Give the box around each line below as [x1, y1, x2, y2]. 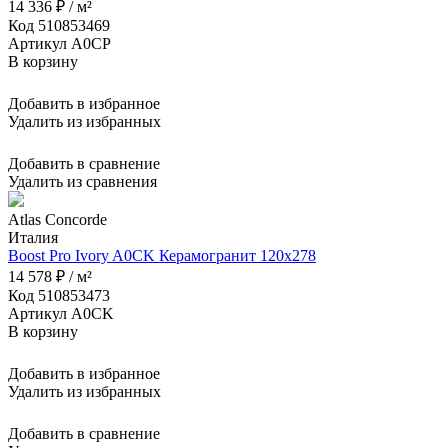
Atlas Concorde [8, 210, 107, 228]
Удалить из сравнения [8, 172, 157, 190]
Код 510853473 [8, 286, 110, 304]
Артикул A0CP [8, 34, 111, 52]
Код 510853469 [8, 16, 110, 34]
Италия [8, 228, 58, 246]
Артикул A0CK [8, 304, 114, 322]
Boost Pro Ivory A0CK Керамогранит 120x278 [8, 246, 316, 264]
